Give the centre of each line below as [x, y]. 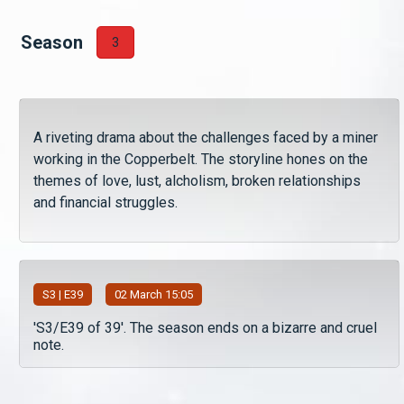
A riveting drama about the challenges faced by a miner [206, 138]
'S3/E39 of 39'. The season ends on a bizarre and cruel [205, 328]
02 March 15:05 [154, 294]
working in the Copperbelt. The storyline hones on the [201, 159]
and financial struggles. [106, 202]
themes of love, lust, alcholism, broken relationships [197, 181]
